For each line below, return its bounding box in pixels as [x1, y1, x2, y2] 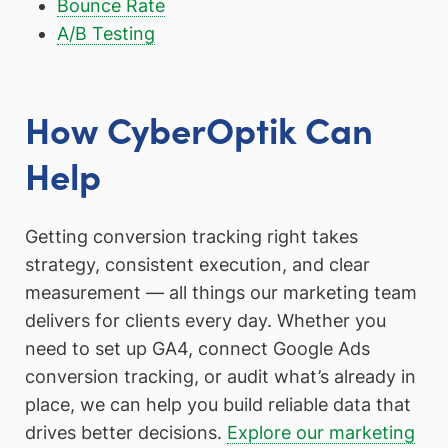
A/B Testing [56, 22, 155, 44]
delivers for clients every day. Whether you [25, 309, 386, 331]
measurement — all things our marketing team [25, 281, 417, 303]
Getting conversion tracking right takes [25, 225, 358, 247]
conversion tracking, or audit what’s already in [25, 365, 416, 387]
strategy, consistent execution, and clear [25, 253, 370, 275]
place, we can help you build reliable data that [25, 393, 411, 415]
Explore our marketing [227, 421, 415, 443]
